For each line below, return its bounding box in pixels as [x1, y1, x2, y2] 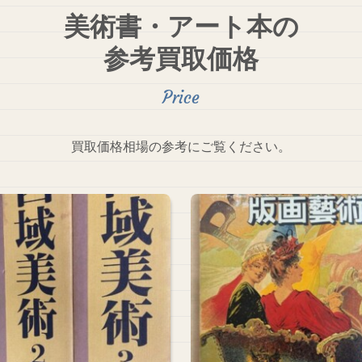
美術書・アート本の [63, 11, 299, 41]
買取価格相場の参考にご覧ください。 [71, 140, 291, 154]
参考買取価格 [103, 44, 259, 74]
